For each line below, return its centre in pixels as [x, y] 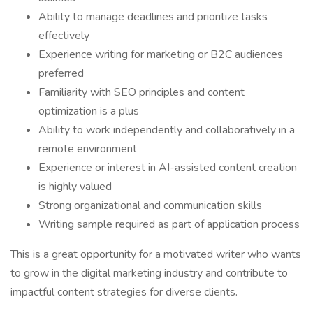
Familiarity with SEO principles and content [141, 92]
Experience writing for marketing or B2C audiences [161, 54]
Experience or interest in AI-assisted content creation [168, 168]
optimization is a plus [89, 111]
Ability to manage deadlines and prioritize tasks [153, 17]
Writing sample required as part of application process [169, 224]
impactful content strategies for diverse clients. [124, 292]
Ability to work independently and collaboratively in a [167, 130]
